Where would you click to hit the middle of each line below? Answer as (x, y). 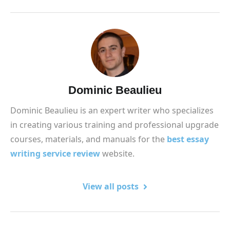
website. (117, 154)
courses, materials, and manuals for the (89, 139)
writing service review (55, 154)
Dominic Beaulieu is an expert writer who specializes (112, 110)
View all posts (112, 186)
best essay (188, 139)
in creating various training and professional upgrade (114, 125)
